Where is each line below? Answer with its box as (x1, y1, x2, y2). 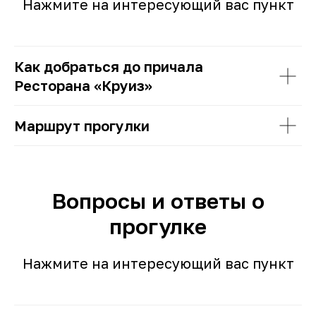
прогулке (109, 214, 207, 240)
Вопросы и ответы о (51, 188, 265, 214)
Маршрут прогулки (14, 117, 150, 135)
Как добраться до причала (14, 58, 203, 75)
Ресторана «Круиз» (14, 77, 152, 95)
